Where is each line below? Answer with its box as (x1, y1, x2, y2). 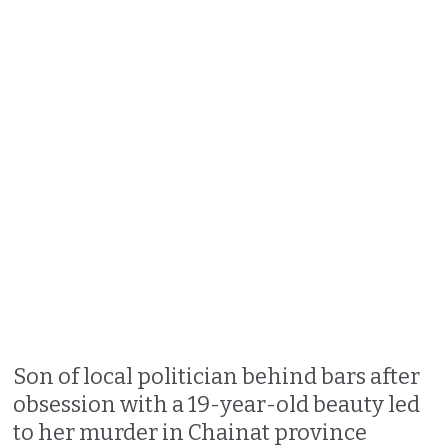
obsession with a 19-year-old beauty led (13, 390, 421, 418)
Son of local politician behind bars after (13, 362, 421, 390)
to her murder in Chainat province (13, 418, 368, 446)
